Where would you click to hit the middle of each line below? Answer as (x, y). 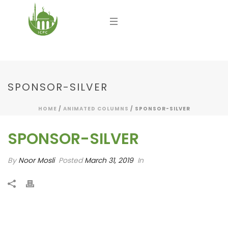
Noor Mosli (36, 160)
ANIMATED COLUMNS (96, 108)
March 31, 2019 (109, 160)
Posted (70, 160)
